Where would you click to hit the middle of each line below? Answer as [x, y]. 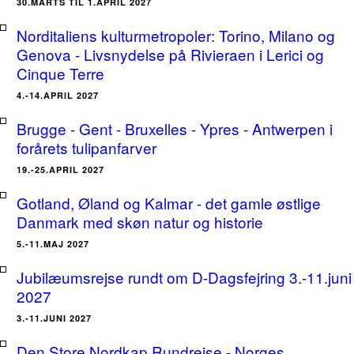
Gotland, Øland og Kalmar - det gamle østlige [169, 203]
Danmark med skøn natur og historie [140, 222]
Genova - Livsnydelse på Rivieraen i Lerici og [170, 54]
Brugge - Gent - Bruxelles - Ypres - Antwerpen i [175, 128]
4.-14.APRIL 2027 [58, 95]
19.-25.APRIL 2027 [60, 169]
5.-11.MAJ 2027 [53, 244]
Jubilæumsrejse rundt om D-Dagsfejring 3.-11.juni [184, 277]
